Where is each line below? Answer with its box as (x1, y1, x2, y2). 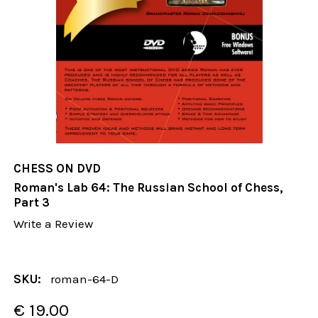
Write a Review (13, 216, 94, 231)
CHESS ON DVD (13, 161, 102, 176)
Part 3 (13, 195, 50, 210)
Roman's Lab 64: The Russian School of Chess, (13, 180, 284, 195)
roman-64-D (50, 271, 119, 286)
